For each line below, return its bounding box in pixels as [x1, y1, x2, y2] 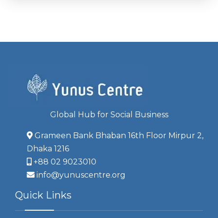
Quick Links [15, 189, 72, 201]
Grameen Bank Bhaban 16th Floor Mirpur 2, [35, 130, 203, 140]
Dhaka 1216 [27, 144, 69, 153]
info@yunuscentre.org [36, 170, 126, 180]
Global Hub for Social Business [50, 109, 168, 119]
